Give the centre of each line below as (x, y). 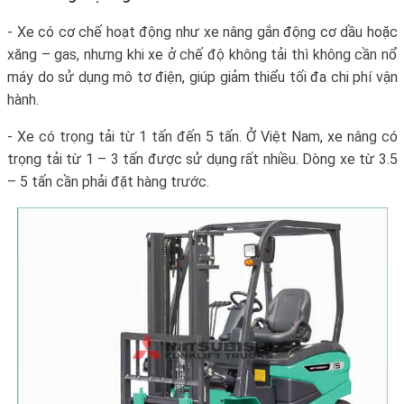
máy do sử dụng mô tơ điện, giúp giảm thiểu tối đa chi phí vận (202, 77)
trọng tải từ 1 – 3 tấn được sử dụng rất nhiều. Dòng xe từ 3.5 (202, 159)
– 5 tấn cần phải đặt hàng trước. (108, 181)
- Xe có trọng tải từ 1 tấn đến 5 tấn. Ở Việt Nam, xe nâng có (202, 136)
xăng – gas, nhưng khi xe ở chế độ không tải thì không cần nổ (202, 54)
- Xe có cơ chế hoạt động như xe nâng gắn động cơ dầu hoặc (202, 32)
